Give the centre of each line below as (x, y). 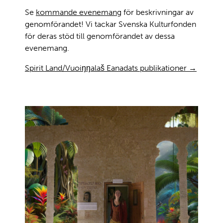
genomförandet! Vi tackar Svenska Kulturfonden (111, 24)
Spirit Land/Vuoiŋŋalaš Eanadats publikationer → (111, 68)
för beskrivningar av (158, 12)
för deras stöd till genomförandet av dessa (100, 36)
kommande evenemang (79, 12)
